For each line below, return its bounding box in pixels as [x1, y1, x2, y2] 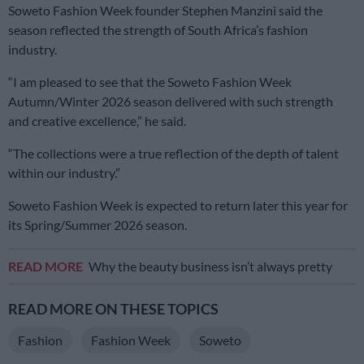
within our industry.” [8, 164, 120, 180]
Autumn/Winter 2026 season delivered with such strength [8, 93, 333, 109]
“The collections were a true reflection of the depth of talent [8, 145, 339, 161]
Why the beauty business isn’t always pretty [89, 258, 332, 274]
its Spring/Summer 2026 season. [8, 216, 187, 232]
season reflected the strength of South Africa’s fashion [8, 21, 308, 37]
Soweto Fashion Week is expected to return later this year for [8, 197, 348, 213]
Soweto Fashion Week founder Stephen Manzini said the [8, 2, 323, 18]
